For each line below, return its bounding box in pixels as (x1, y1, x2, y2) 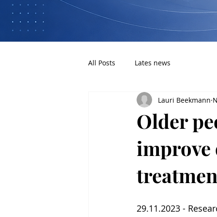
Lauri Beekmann (158, 95, 211, 105)
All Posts (88, 58, 115, 67)
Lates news (135, 58, 170, 67)
